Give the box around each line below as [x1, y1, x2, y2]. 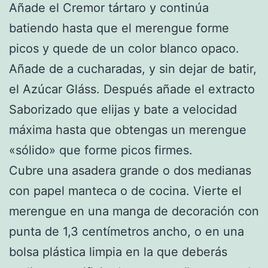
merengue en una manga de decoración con [9, 203, 259, 218]
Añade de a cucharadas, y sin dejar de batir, [9, 61, 257, 76]
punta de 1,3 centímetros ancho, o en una [9, 224, 244, 239]
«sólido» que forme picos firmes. [9, 142, 193, 157]
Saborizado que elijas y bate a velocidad [9, 102, 237, 117]
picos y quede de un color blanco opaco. [9, 41, 239, 56]
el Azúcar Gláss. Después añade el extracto [9, 81, 255, 96]
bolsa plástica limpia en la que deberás [9, 244, 227, 259]
